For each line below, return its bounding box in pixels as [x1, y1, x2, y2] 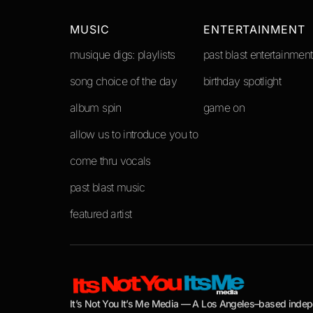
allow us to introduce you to [70, 127, 198, 142]
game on [203, 101, 245, 115]
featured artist [70, 207, 132, 221]
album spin [70, 101, 122, 115]
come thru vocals [70, 154, 151, 168]
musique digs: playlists [70, 48, 175, 62]
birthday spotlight [203, 74, 282, 89]
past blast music [70, 180, 145, 195]
